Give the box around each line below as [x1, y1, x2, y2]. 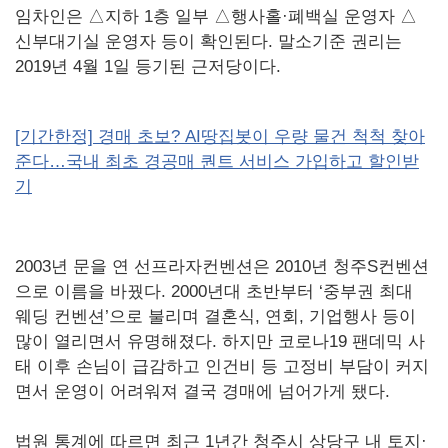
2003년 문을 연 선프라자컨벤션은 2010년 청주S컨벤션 [15, 257, 429, 277]
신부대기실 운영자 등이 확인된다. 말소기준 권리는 [15, 32, 402, 52]
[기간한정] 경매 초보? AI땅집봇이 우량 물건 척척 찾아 [15, 127, 425, 147]
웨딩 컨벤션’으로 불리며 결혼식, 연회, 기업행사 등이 [15, 307, 416, 327]
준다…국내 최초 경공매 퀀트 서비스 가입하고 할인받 [15, 152, 419, 172]
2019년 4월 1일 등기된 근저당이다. [15, 57, 281, 77]
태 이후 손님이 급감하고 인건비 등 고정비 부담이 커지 [15, 357, 429, 377]
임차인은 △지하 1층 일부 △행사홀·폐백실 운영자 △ [15, 7, 417, 27]
